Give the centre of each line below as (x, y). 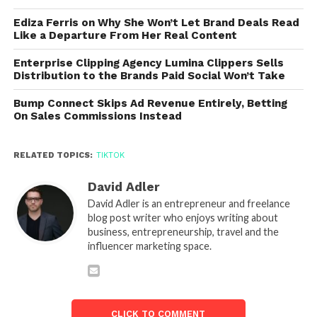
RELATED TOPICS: (53, 155)
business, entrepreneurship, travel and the (183, 231)
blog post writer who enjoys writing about (183, 217)
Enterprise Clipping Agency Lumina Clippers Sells (148, 63)
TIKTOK (110, 155)
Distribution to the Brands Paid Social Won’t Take (149, 75)
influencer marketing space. (149, 246)
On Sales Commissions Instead (97, 116)
